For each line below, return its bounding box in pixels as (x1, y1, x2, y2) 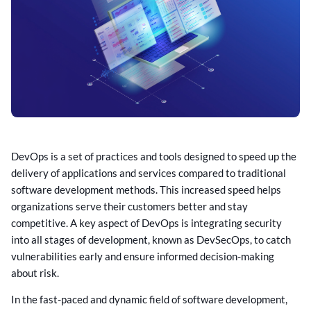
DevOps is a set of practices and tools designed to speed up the (11, 149, 296, 162)
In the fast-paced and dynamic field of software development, (11, 293, 287, 306)
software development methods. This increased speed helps (11, 183, 281, 196)
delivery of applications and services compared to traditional (11, 166, 286, 179)
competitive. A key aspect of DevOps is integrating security (11, 216, 282, 229)
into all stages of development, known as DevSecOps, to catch (11, 233, 291, 246)
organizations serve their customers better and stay (11, 199, 248, 212)
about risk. (11, 266, 59, 279)
